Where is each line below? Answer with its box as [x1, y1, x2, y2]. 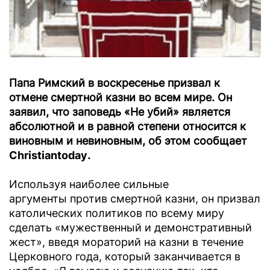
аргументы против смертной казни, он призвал [9, 192, 260, 206]
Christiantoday [9, 149, 87, 162]
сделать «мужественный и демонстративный [9, 221, 252, 234]
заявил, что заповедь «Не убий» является [9, 105, 230, 119]
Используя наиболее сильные [9, 178, 169, 191]
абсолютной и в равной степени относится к [9, 120, 246, 133]
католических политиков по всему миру [9, 207, 224, 220]
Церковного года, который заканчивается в [9, 250, 240, 263]
